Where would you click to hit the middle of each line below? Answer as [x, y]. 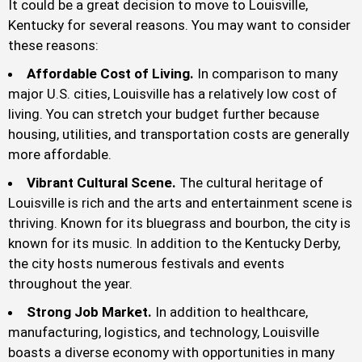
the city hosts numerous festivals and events [146, 264]
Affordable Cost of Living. [112, 74]
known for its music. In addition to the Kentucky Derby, [174, 244]
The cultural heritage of [250, 183]
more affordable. [60, 155]
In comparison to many [267, 74]
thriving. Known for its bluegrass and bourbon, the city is [179, 223]
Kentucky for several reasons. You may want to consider [179, 25]
